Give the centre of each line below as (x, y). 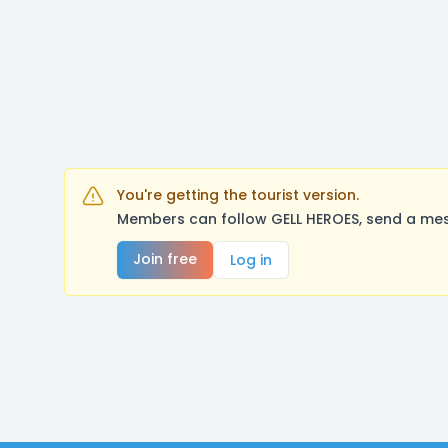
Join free (165, 259)
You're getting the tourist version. (238, 195)
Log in (251, 260)
